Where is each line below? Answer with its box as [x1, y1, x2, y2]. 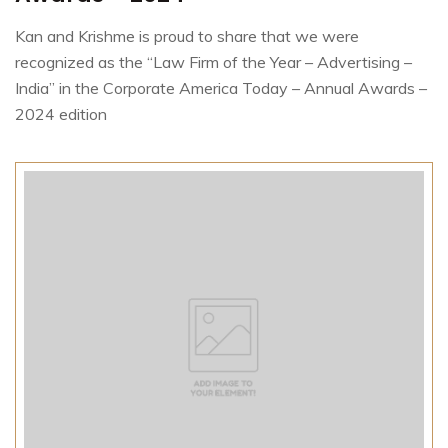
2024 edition [15, 103, 107, 124]
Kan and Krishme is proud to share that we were [15, 25, 359, 46]
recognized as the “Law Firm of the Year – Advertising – [15, 51, 412, 72]
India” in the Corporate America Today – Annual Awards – [15, 77, 427, 98]
